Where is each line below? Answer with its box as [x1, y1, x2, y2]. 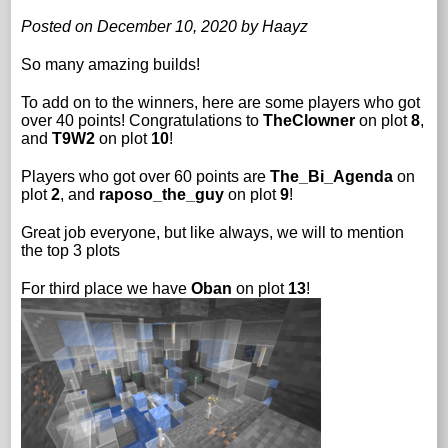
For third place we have [21, 279, 192, 297]
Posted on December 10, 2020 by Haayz [21, 17, 309, 35]
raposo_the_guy [99, 185, 225, 203]
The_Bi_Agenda [270, 167, 394, 185]
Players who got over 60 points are [21, 167, 271, 185]
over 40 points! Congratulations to [21, 111, 264, 129]
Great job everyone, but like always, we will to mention [21, 223, 405, 241]
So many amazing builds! [21, 55, 201, 73]
